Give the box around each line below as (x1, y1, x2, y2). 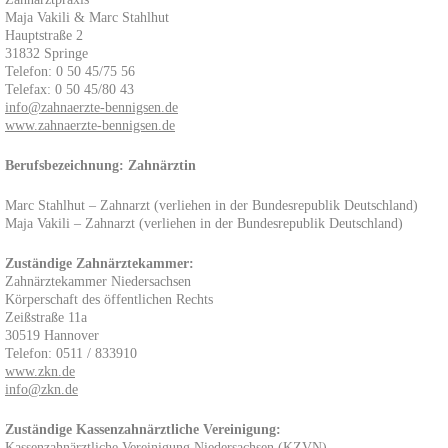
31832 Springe (5, 46, 88, 61)
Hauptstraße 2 (5, 28, 83, 43)
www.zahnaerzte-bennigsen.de (5, 118, 175, 133)
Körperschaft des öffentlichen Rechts (5, 292, 213, 307)
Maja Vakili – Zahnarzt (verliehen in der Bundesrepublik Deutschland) (5, 216, 403, 231)
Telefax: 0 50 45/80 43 (5, 82, 134, 97)
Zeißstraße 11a (5, 310, 87, 325)
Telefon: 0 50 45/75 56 (5, 64, 135, 79)
